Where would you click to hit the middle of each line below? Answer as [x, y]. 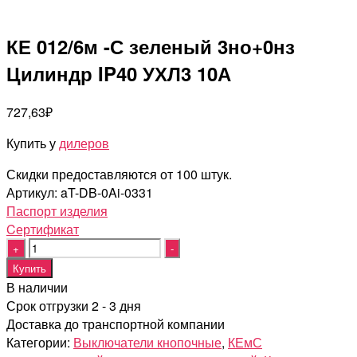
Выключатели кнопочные [147, 342]
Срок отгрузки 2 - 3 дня [74, 305]
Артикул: [33, 192]
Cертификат [43, 229]
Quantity [29, 246]
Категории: [40, 342]
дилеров [84, 143]
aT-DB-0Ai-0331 [107, 192]
